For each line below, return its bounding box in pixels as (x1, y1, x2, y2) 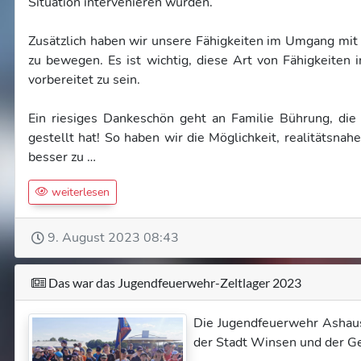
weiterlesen (48, 185, 110, 200)
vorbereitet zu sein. (28, 71, 140, 89)
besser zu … (28, 148, 96, 166)
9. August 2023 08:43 (48, 229, 179, 247)
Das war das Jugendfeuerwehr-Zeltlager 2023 (46, 275, 301, 290)
